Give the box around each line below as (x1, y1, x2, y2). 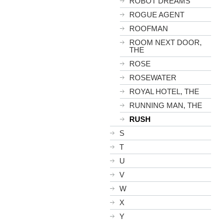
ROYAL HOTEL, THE (129, 87, 199, 96)
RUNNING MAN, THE (129, 101, 202, 110)
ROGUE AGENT (129, 10, 184, 19)
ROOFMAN (129, 24, 168, 33)
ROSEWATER (129, 73, 176, 82)
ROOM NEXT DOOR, (129, 38, 202, 47)
